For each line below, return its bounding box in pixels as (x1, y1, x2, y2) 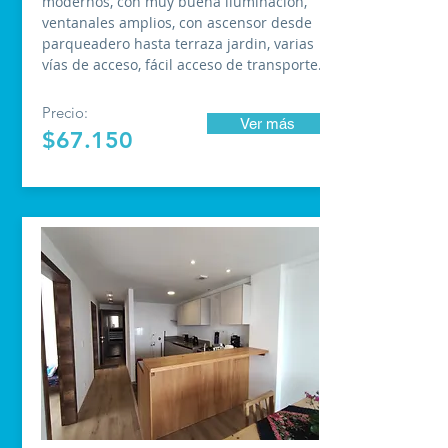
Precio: (42, 103, 88, 122)
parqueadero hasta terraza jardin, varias (42, 34, 314, 53)
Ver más (239, 115, 295, 132)
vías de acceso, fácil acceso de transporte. (42, 55, 322, 74)
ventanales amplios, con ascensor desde (42, 13, 312, 32)
